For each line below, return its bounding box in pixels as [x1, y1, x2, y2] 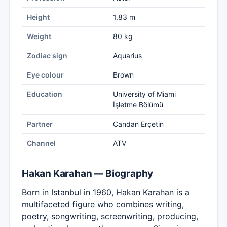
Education [27, 90, 62, 98]
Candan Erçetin [113, 120, 164, 128]
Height [27, 13, 50, 21]
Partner [27, 120, 53, 128]
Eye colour [27, 70, 64, 79]
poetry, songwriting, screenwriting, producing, [22, 211, 198, 221]
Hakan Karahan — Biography [22, 168, 154, 179]
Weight [27, 32, 51, 41]
